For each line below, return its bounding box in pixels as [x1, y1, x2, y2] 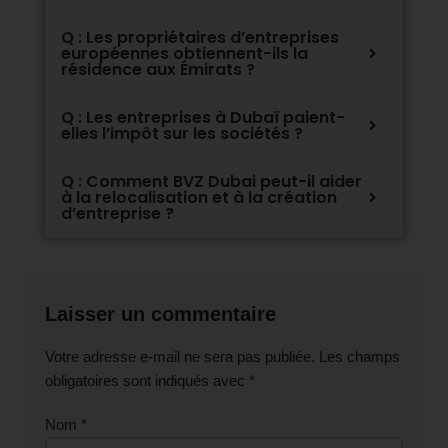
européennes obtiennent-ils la [61, 41, 308, 65]
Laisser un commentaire [45, 302, 276, 325]
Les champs [319, 347, 400, 365]
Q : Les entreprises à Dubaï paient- [61, 105, 345, 129]
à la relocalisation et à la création [61, 185, 337, 209]
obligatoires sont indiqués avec [45, 371, 249, 389]
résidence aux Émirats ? [61, 57, 255, 81]
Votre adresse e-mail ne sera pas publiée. [45, 347, 315, 365]
